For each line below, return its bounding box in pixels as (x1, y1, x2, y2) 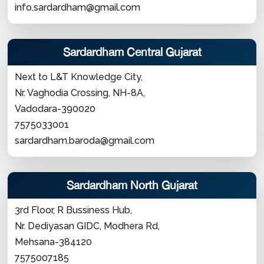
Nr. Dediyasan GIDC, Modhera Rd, (15, 220, 160, 232)
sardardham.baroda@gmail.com (15, 135, 154, 146)
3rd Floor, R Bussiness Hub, (15, 204, 132, 216)
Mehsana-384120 (15, 236, 92, 247)
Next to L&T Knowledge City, (15, 71, 145, 82)
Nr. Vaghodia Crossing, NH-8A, (15, 87, 145, 98)
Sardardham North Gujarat (67, 179, 197, 192)
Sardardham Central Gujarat (62, 45, 202, 58)
